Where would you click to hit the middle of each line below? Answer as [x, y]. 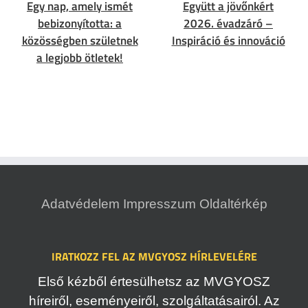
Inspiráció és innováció [228, 40]
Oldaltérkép [233, 203]
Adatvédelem [80, 203]
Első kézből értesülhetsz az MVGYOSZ [154, 282]
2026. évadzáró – [228, 23]
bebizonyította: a [80, 23]
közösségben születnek [80, 40]
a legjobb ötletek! [80, 57]
